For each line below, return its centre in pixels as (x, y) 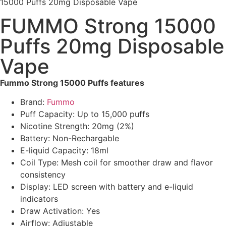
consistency (43, 175)
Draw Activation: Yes (60, 211)
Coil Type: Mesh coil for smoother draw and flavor (117, 163)
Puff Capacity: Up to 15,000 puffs (85, 114)
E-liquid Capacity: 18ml (64, 151)
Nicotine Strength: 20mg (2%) (77, 126)
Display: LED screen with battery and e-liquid (107, 187)
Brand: (32, 102)
